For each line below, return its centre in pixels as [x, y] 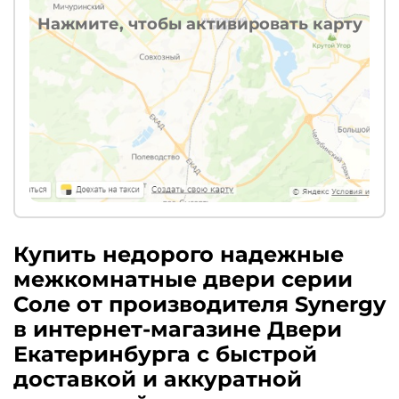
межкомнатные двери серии [183, 280]
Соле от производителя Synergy [199, 305]
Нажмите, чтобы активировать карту [199, 24]
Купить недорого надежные [179, 255]
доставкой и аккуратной [158, 379]
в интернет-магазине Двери [178, 330]
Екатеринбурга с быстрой [165, 354]
